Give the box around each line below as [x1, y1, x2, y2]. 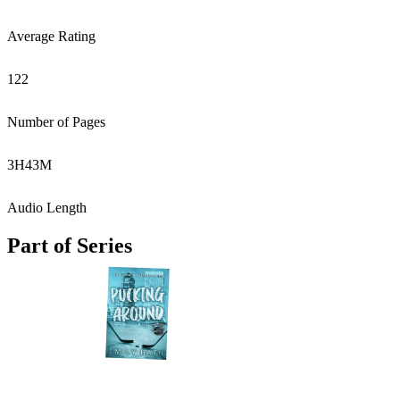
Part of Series [7, 233, 132, 257]
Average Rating [7, 29, 96, 44]
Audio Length [7, 200, 87, 215]
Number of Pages [7, 114, 105, 129]
